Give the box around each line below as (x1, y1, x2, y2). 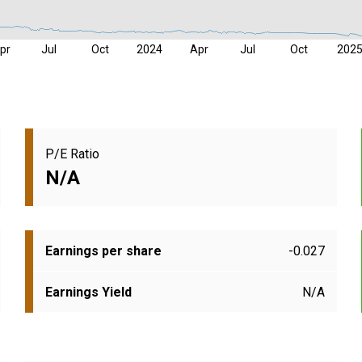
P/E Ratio (45, 145, 99, 162)
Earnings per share (45, 243, 162, 259)
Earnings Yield (45, 284, 132, 301)
